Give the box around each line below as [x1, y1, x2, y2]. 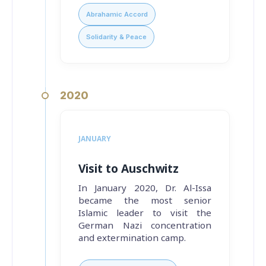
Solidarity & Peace [86, 32, 147, 41]
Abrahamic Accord [86, 9, 148, 18]
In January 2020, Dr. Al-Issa [78, 178, 211, 198]
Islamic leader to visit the [78, 203, 211, 223]
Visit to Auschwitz [78, 157, 179, 181]
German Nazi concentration [78, 216, 211, 235]
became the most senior [78, 191, 211, 210]
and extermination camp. [78, 228, 186, 248]
